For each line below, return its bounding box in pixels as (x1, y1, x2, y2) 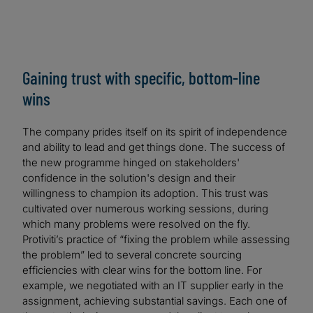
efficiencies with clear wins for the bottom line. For (22, 263, 262, 277)
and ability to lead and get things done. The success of (22, 140, 285, 154)
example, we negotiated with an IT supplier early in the (22, 279, 284, 293)
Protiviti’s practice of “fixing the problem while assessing (22, 233, 290, 247)
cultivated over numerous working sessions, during (22, 202, 268, 216)
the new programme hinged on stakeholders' (22, 156, 240, 170)
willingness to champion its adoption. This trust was (22, 187, 268, 201)
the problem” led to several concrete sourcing (22, 248, 242, 262)
